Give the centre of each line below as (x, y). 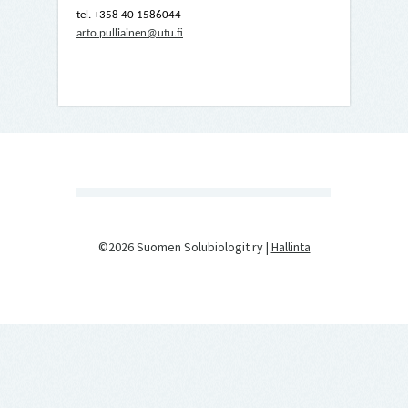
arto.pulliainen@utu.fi (130, 33)
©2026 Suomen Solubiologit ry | (184, 247)
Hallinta (291, 247)
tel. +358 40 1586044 (129, 15)
